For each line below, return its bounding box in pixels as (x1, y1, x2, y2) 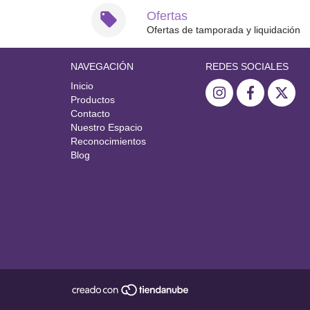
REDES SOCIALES (206, 61, 289, 73)
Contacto (71, 108, 110, 120)
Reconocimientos (71, 136, 146, 147)
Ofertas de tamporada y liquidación (147, 24, 300, 36)
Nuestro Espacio (71, 122, 143, 134)
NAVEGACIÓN (71, 61, 134, 73)
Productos (71, 94, 115, 106)
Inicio (71, 80, 93, 92)
